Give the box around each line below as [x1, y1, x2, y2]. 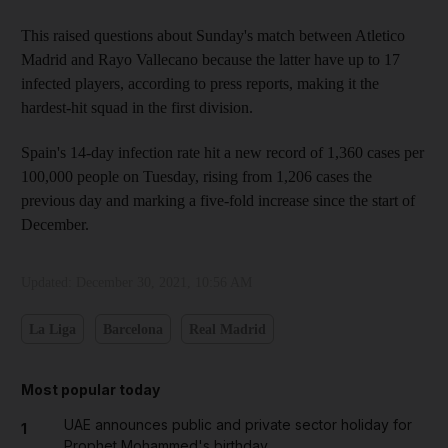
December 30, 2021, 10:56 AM [76, 275, 252, 290]
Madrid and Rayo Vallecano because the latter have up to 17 [21, 51, 400, 68]
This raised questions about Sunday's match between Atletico [21, 27, 405, 44]
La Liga [29, 321, 76, 337]
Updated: [21, 275, 76, 290]
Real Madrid [189, 321, 266, 337]
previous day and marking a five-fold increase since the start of [21, 192, 415, 209]
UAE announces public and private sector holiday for [63, 416, 412, 433]
